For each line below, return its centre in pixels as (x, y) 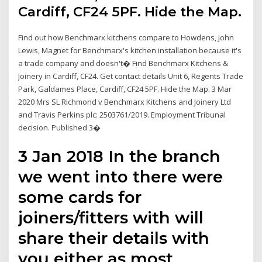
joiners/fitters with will (111, 217)
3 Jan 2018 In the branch (120, 156)
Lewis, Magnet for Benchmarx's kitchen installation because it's (130, 51)
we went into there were (121, 176)
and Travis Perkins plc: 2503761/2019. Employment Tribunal (122, 115)
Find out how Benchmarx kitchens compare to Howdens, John (126, 38)
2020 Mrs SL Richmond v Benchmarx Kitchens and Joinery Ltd (125, 102)
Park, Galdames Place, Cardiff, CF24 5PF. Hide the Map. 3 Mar (125, 89)
